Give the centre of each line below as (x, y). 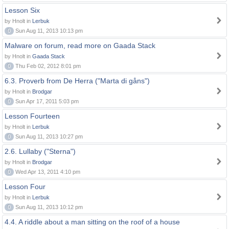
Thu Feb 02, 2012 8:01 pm (47, 66)
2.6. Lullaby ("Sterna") (40, 151)
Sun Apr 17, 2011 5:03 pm (46, 101)
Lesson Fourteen (32, 116)
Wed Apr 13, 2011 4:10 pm (47, 172)
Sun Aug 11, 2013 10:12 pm (48, 207)
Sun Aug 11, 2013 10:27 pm (48, 136)
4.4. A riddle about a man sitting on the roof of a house (92, 222)
